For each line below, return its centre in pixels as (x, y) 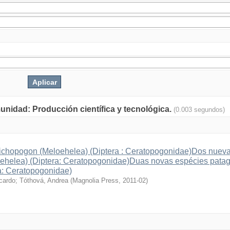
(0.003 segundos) (199, 110)
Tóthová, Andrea (44, 180)
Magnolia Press (95, 180)
